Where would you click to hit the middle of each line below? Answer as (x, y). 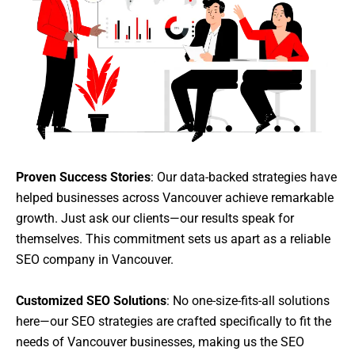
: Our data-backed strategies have (244, 177)
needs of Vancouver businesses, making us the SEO (160, 342)
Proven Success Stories (83, 177)
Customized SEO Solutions (91, 300)
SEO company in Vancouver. (95, 259)
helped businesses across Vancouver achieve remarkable (175, 197)
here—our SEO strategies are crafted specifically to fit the (174, 321)
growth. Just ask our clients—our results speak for (155, 218)
